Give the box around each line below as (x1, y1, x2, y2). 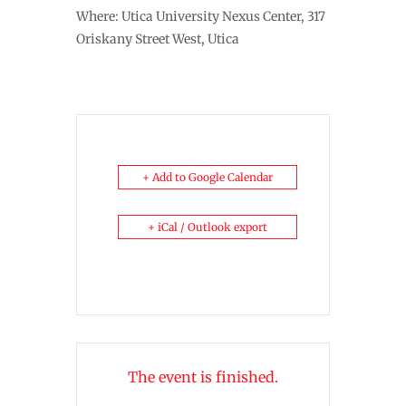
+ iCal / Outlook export (148, 219, 267, 234)
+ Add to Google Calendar (142, 169, 273, 184)
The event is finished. (128, 367, 278, 386)
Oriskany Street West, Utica (76, 30, 239, 47)
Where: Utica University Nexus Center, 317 (76, 7, 325, 24)
